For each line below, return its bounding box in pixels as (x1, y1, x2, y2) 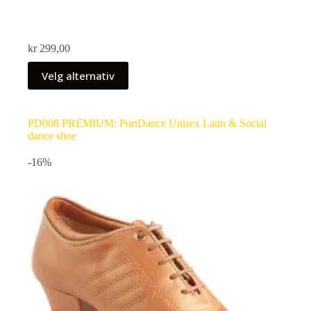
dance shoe (28, 129, 76, 142)
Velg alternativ (42, 68, 115, 83)
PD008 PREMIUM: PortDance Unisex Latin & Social (28, 117, 267, 129)
